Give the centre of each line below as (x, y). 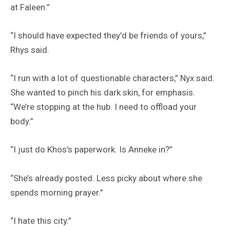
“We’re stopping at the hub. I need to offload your (103, 107)
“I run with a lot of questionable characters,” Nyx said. (112, 78)
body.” (22, 121)
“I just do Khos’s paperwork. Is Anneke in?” (91, 150)
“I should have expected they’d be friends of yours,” (108, 35)
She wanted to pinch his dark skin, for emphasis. (103, 93)
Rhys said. (30, 50)
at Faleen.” (30, 7)
